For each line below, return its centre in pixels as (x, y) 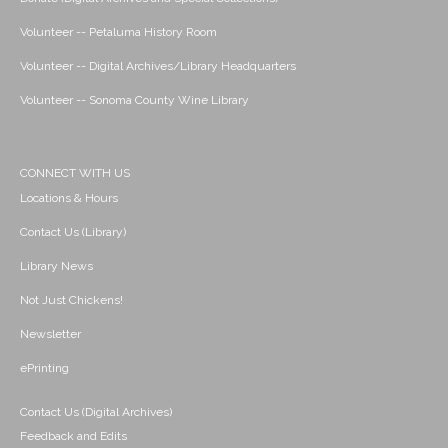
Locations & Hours (69, 198)
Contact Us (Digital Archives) (96, 412)
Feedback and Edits (73, 436)
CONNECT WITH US (75, 173)
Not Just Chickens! (71, 300)
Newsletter (50, 334)
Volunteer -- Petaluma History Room (118, 32)
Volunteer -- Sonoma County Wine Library (134, 100)
